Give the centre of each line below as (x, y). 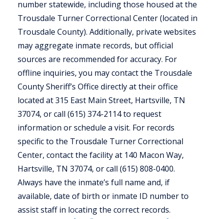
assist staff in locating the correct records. (94, 210)
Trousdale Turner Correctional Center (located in (108, 18)
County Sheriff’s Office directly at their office (98, 87)
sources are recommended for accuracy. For (97, 59)
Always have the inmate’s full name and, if (94, 182)
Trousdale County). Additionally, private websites (107, 32)
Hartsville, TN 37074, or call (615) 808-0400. (96, 169)
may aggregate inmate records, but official (95, 45)
